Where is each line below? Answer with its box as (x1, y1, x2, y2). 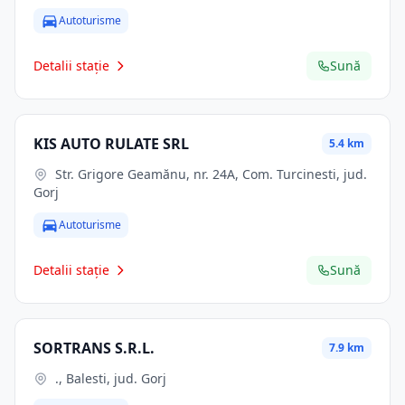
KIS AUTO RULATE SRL (33, 134, 189, 154)
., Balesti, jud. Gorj (55, 370, 166, 387)
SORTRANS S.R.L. (33, 338, 155, 358)
